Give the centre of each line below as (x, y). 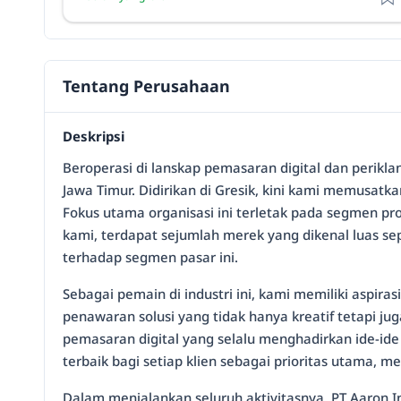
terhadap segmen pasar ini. (150, 257)
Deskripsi (94, 137)
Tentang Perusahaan (146, 86)
